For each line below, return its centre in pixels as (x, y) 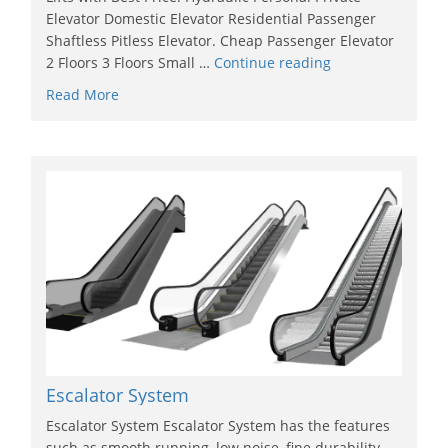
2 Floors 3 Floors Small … (130, 62)
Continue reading (273, 62)
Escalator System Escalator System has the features (218, 425)
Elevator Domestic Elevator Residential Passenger (211, 18)
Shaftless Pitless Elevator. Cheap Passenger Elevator (220, 40)
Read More (83, 94)
